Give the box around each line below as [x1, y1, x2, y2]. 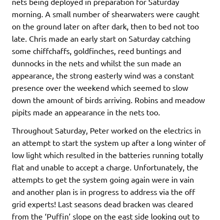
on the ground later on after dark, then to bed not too [12, 21, 199, 31]
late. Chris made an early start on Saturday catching [12, 33, 191, 44]
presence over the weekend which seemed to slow [12, 82, 188, 93]
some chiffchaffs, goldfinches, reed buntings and [12, 46, 181, 56]
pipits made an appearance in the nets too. [12, 107, 160, 117]
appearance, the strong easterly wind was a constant [12, 70, 194, 81]
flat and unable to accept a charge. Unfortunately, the [12, 162, 198, 172]
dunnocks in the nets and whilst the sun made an [12, 58, 181, 68]
